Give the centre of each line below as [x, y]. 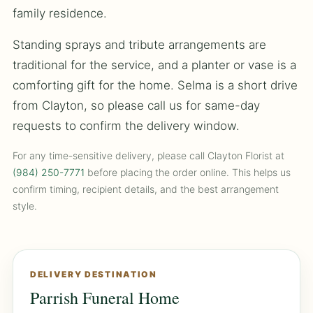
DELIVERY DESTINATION [94, 275]
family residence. [60, 14]
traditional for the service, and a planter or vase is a [154, 65]
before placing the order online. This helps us [188, 173]
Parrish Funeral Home [105, 298]
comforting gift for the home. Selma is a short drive [155, 86]
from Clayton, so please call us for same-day [136, 106]
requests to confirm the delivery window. [126, 126]
